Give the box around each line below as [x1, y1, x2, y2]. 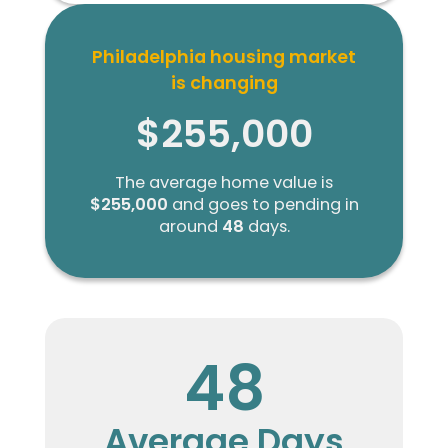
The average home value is [115, 171, 333, 195]
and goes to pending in [167, 193, 359, 217]
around [158, 215, 222, 239]
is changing [170, 70, 278, 96]
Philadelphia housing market [92, 44, 356, 70]
